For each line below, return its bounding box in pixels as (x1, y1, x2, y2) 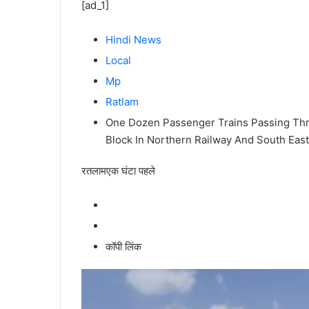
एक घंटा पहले (106, 163, 155, 177)
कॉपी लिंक (106, 239, 141, 253)
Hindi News (106, 32, 161, 46)
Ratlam (106, 94, 139, 108)
